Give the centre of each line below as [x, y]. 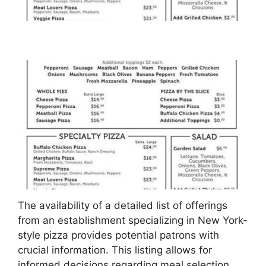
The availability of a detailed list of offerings [123, 206]
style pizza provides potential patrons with [118, 235]
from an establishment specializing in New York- [133, 221]
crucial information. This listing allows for [115, 250]
